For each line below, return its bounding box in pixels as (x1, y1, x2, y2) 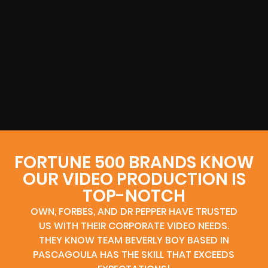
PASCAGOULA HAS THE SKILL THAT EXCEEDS (33, 247, 235, 261)
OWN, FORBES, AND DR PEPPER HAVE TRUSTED (30, 204, 237, 218)
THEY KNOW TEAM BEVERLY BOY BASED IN (38, 233, 229, 247)
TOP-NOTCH (83, 184, 185, 208)
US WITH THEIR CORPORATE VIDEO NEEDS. (38, 218, 229, 233)
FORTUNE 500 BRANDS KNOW (14, 150, 254, 174)
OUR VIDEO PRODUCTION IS (22, 167, 246, 191)
